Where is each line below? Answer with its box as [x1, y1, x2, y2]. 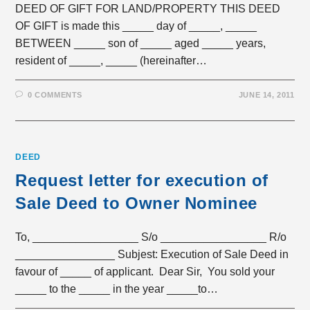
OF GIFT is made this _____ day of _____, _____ [15, 20, 260, 32]
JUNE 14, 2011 [238, 91, 295, 99]
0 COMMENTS [28, 91, 83, 99]
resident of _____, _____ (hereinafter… [15, 55, 208, 66]
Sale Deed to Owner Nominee [15, 194, 258, 212]
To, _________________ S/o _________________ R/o [15, 231, 287, 243]
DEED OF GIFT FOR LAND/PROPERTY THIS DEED [15, 3, 281, 15]
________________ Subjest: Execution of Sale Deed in [15, 248, 289, 260]
